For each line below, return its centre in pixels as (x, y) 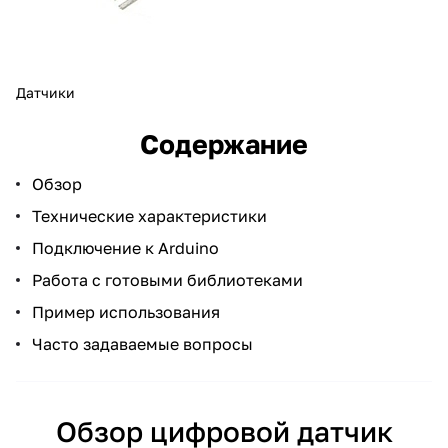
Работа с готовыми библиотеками (167, 279)
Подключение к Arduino (125, 247)
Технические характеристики (149, 215)
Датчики (45, 92)
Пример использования (126, 311)
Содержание (224, 143)
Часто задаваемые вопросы (142, 343)
